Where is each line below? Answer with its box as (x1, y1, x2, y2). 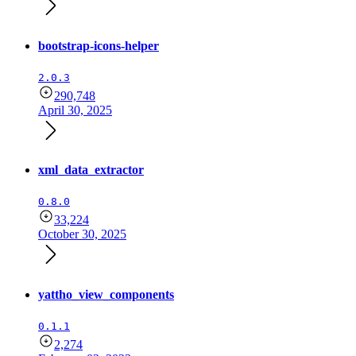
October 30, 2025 (38, 227, 126, 242)
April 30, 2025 (38, 103, 112, 117)
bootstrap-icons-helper (38, 38, 159, 52)
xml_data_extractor (38, 163, 144, 177)
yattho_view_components (38, 287, 174, 301)
